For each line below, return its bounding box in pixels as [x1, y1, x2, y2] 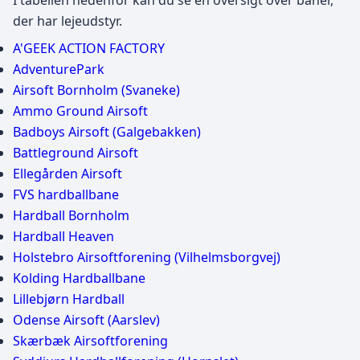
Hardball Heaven [13, 227, 114, 245]
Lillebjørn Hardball [13, 290, 125, 308]
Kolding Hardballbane [13, 269, 145, 287]
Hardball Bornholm [13, 207, 129, 224]
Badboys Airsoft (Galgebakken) [13, 123, 201, 141]
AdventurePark [13, 60, 104, 78]
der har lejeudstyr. [13, 12, 122, 30]
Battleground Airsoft [13, 144, 138, 162]
